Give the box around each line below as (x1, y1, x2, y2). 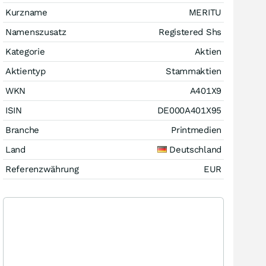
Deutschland (169, 144, 221, 155)
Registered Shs (159, 26, 221, 37)
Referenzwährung (5, 163, 79, 175)
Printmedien (171, 124, 221, 135)
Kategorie (5, 46, 45, 57)
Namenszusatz (5, 26, 66, 37)
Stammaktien (166, 65, 221, 77)
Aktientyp (5, 65, 46, 77)
